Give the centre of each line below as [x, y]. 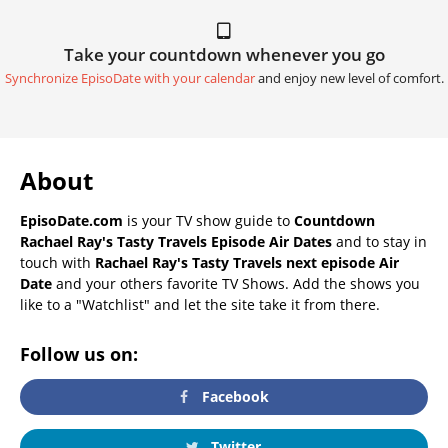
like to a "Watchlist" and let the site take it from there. [200, 304]
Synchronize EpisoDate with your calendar [129, 78]
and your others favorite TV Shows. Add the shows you [236, 283]
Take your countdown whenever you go [224, 54]
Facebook [234, 396]
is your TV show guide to [208, 220]
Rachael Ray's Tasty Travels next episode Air [247, 262]
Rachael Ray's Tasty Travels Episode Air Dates [176, 241]
